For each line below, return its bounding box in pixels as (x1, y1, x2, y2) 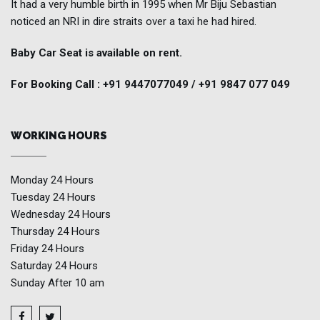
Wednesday (11, 208, 68, 221)
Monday (11, 174, 51, 186)
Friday (11, 242, 41, 255)
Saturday (11, 259, 55, 272)
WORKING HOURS (11, 129, 107, 142)
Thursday (11, 225, 57, 238)
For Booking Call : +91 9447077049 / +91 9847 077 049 (11, 78, 290, 91)
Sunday (11, 276, 48, 289)
